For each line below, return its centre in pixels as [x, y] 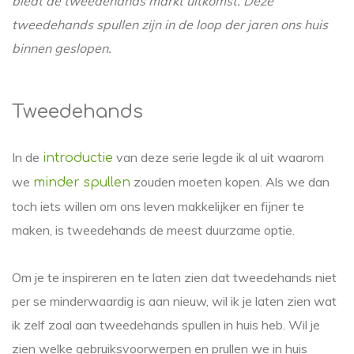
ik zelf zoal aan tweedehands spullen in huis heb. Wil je [166, 325]
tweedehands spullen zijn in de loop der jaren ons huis [170, 24]
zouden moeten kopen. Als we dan [230, 182]
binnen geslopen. [62, 48]
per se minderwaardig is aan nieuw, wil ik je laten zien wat [174, 301]
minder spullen [82, 183]
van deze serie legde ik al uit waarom [218, 157]
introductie [78, 158]
